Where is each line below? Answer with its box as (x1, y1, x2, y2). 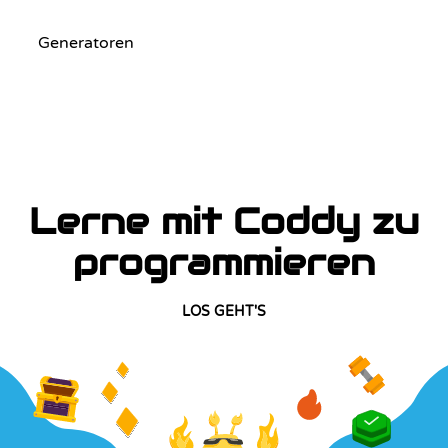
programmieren (73, 239, 375, 285)
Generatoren (38, 33, 134, 53)
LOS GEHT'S (182, 302, 266, 320)
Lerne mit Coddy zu (29, 198, 419, 244)
